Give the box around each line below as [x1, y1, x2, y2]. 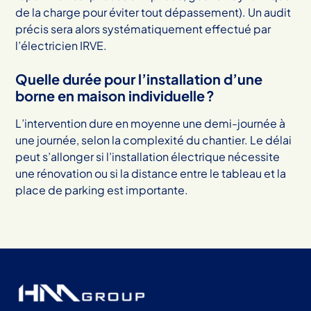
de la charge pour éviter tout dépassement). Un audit [15, 4, 292, 19]
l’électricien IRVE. [15, 37, 108, 53]
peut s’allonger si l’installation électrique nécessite [15, 149, 280, 164]
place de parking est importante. [15, 182, 189, 197]
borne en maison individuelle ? [15, 86, 215, 104]
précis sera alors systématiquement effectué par [15, 21, 271, 36]
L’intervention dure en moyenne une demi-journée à [15, 115, 286, 131]
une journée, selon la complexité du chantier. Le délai [15, 132, 292, 147]
